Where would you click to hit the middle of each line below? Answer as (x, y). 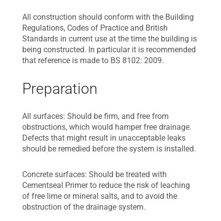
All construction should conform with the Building (108, 17)
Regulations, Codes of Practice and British (95, 28)
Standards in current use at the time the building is (110, 39)
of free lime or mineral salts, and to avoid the (100, 196)
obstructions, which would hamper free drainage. (107, 127)
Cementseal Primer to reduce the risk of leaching (106, 185)
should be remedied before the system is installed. (109, 149)
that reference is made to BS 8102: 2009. (93, 60)
